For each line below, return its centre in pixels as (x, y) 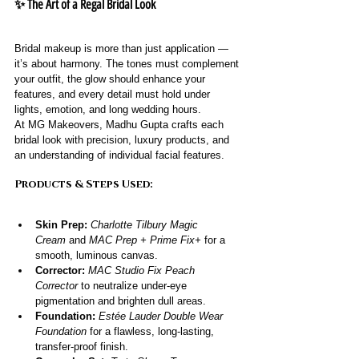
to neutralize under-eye (134, 285)
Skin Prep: (61, 224)
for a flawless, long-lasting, (152, 331)
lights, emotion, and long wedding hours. (108, 109)
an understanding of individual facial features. (119, 155)
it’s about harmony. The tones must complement (128, 63)
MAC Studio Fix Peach (143, 270)
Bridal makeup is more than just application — (123, 48)
